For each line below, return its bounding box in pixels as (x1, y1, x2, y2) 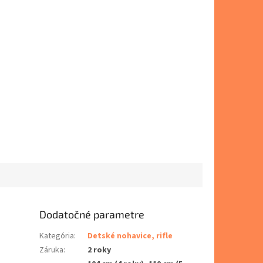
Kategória (39, 230, 75, 242)
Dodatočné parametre (39, 207, 145, 221)
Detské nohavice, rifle (87, 230, 173, 242)
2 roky (87, 244, 112, 256)
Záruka (39, 244, 64, 256)
